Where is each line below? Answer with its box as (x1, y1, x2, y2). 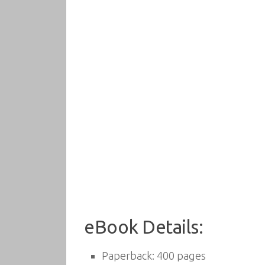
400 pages (154, 250, 206, 261)
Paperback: (102, 250, 154, 261)
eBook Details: (84, 216, 203, 237)
